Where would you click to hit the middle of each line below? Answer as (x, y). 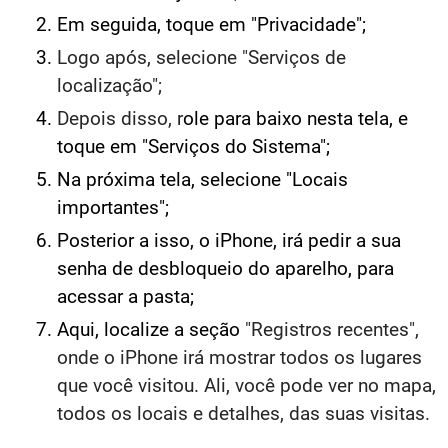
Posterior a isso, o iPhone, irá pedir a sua (229, 240)
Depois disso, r (120, 118)
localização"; (109, 85)
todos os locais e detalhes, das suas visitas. (243, 413)
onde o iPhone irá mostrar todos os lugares (239, 357)
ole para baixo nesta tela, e (295, 118)
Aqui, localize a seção (151, 329)
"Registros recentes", (332, 329)
